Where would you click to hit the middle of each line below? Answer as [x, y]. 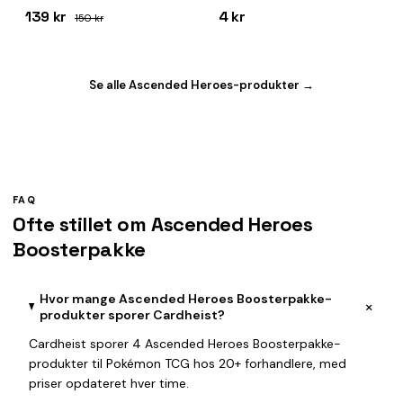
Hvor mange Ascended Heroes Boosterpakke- [185, 299]
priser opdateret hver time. [109, 383]
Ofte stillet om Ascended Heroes [163, 224]
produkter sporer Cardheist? [132, 315]
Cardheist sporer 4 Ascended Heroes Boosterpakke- [185, 344]
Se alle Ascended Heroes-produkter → [201, 85]
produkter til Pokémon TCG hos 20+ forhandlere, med [188, 363]
